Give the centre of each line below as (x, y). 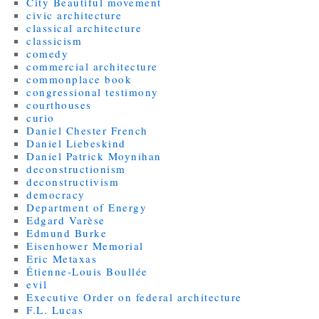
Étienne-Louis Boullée (87, 271)
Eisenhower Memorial (85, 245)
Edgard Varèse (66, 220)
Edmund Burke (67, 232)
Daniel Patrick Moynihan (94, 156)
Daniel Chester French (87, 130)
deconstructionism (76, 168)
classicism (54, 40)
